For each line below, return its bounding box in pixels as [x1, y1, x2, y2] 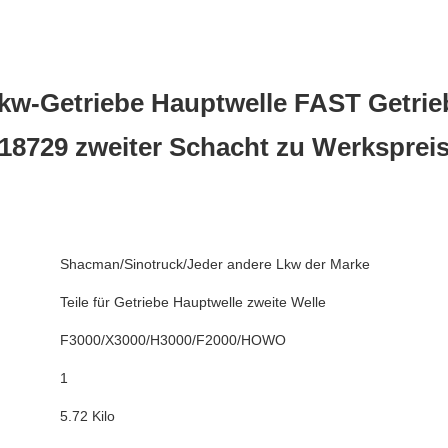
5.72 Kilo [60, 407, 115, 424]
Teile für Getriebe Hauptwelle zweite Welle [60, 293, 326, 310]
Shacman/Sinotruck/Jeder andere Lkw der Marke [60, 255, 370, 272]
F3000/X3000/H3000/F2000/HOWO [60, 331, 286, 348]
